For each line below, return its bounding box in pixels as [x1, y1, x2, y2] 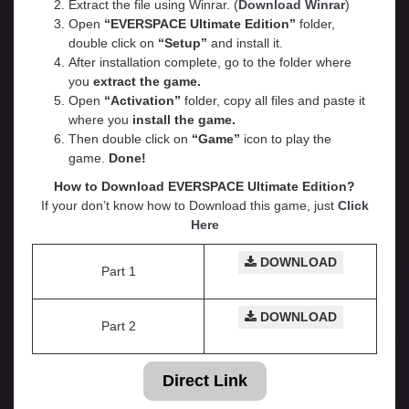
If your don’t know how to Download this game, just [40, 198, 338, 214]
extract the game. [93, 74, 201, 89]
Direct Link [162, 372, 247, 391]
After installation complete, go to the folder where [68, 55, 351, 70]
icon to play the [240, 131, 331, 147]
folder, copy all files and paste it [181, 93, 365, 109]
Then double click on [68, 131, 192, 147]
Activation [110, 93, 174, 109]
